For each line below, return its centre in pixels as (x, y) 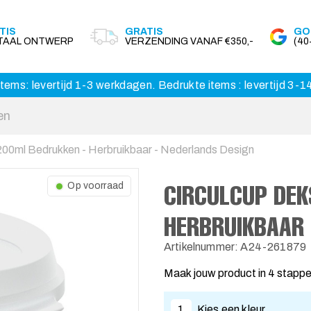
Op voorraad (95, 186)
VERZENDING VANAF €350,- (189, 41)
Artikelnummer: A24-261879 (235, 247)
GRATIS (144, 31)
